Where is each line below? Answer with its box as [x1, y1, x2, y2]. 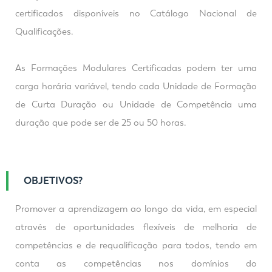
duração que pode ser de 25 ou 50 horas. [15, 117, 186, 128]
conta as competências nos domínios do [15, 258, 257, 269]
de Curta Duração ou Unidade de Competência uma [15, 99, 257, 110]
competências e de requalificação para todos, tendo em [15, 240, 257, 251]
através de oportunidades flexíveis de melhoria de [15, 222, 257, 233]
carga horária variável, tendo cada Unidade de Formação [15, 81, 257, 92]
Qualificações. [15, 26, 73, 37]
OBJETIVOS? [24, 175, 83, 186]
